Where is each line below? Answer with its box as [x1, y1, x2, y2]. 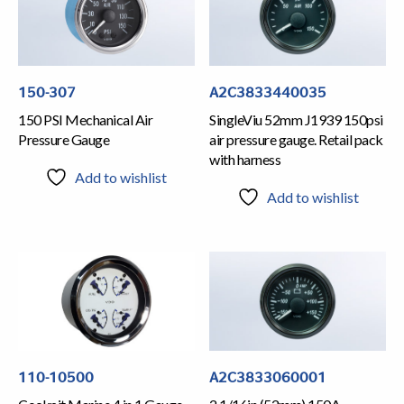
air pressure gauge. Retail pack [209, 131, 383, 149]
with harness [209, 151, 281, 169]
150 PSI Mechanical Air [18, 111, 152, 129]
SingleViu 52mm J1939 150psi [209, 111, 383, 129]
